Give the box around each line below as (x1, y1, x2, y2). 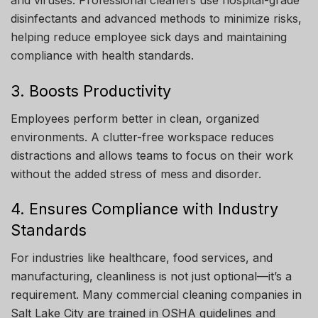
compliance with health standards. (11, 48, 194, 63)
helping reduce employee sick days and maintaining (11, 30, 287, 45)
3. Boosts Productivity (11, 82, 171, 100)
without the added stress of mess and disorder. (11, 166, 261, 181)
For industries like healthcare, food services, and (11, 251, 273, 265)
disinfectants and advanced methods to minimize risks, (11, 11, 302, 26)
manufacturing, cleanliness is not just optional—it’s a (11, 269, 292, 284)
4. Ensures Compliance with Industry (11, 199, 278, 219)
